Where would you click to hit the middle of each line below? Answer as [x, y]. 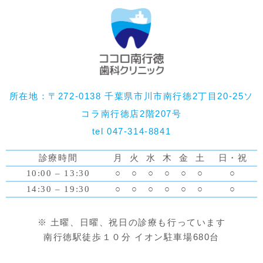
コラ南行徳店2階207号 [131, 113]
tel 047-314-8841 [131, 131]
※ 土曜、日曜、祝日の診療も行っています [131, 222]
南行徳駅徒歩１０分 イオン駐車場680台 [131, 237]
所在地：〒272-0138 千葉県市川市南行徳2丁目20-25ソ [131, 96]
